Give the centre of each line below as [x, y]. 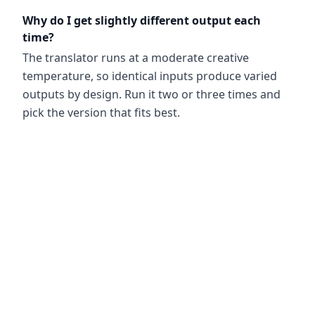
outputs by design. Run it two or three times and [152, 94]
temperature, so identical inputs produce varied [150, 76]
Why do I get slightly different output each [142, 20]
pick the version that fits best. [101, 112]
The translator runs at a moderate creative [136, 58]
